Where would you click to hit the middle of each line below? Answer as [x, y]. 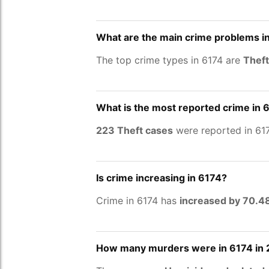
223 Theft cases [134, 130]
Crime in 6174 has [138, 201]
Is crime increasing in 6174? [162, 178]
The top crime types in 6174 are [170, 60]
